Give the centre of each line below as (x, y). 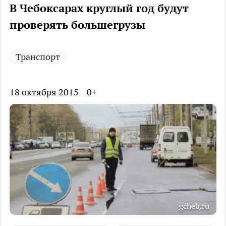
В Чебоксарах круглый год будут (99, 8)
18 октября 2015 (44, 92)
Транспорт (38, 57)
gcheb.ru (194, 206)
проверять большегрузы (77, 25)
